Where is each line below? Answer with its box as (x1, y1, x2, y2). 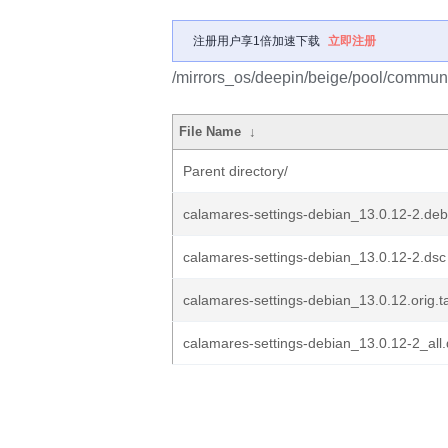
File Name (179, 124, 242, 139)
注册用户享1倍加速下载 (193, 34, 320, 48)
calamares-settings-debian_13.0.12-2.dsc (183, 249, 446, 265)
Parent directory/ (183, 163, 288, 179)
